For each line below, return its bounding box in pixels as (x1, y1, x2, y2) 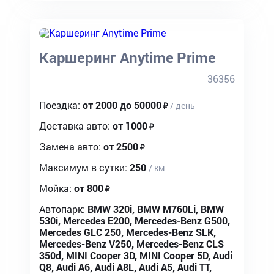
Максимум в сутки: (39, 161, 127, 174)
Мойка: (39, 182, 72, 194)
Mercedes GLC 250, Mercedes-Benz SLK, (39, 226, 216, 239)
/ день (170, 100, 195, 111)
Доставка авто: (39, 119, 110, 132)
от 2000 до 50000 (83, 98, 161, 111)
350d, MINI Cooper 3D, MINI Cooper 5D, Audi (39, 249, 232, 262)
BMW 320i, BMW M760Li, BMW (87, 202, 224, 215)
